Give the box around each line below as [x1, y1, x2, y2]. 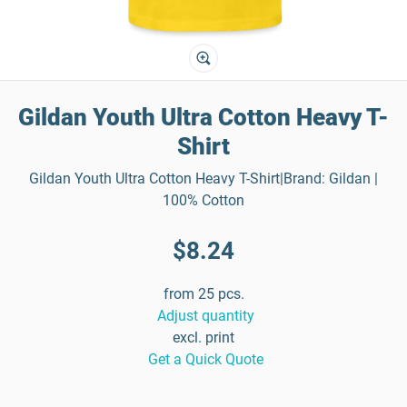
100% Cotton [163, 192, 244, 209]
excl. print [173, 329, 234, 346]
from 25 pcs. [163, 285, 244, 303]
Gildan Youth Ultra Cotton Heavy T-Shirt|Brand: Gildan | [29, 170, 378, 187]
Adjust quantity [156, 307, 254, 324]
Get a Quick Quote [147, 351, 263, 368]
